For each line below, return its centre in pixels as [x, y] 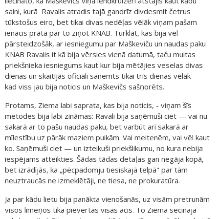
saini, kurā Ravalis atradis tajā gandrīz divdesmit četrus [98, 11]
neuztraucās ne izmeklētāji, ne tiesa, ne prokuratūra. [92, 180]
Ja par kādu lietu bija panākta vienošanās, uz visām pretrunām [107, 199]
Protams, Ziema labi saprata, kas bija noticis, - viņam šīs [98, 105]
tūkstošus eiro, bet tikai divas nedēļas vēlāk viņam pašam [101, 22]
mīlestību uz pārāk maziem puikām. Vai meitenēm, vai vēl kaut [107, 137]
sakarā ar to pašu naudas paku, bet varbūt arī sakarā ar [97, 126]
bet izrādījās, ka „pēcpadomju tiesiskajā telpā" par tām [96, 169]
